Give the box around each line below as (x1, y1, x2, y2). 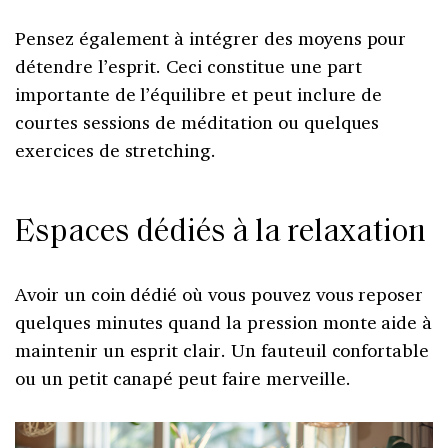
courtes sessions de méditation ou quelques (15, 109, 380, 134)
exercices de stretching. (15, 137, 217, 162)
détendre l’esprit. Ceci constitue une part (15, 53, 363, 78)
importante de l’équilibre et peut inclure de (15, 81, 383, 106)
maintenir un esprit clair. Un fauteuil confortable (15, 337, 430, 362)
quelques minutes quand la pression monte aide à (15, 309, 433, 334)
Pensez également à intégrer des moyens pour (15, 25, 407, 50)
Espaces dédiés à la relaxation (15, 216, 426, 249)
